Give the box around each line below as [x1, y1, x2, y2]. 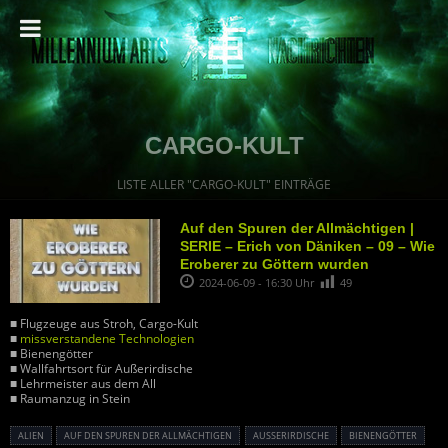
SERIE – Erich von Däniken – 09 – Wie [180, 238, 435, 254]
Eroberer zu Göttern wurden [180, 256, 369, 272]
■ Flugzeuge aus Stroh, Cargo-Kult [10, 315, 198, 333]
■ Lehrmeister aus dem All [10, 375, 156, 393]
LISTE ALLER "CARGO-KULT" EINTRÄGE [117, 176, 331, 193]
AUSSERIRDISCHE [252, 429, 324, 443]
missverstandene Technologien [20, 330, 194, 348]
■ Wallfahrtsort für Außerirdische [10, 360, 193, 378]
